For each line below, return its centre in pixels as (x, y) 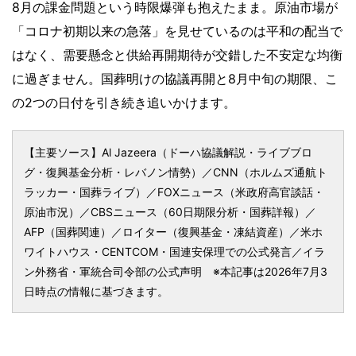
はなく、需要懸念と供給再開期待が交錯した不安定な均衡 (177, 55)
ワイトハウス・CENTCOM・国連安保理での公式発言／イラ (174, 252)
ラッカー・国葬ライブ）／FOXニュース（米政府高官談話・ (174, 192)
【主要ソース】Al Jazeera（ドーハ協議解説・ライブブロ (168, 153)
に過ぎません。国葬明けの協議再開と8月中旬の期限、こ (175, 79)
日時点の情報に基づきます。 (96, 292)
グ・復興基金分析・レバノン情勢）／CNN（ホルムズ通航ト (176, 172)
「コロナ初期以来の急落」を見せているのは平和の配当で (177, 31)
